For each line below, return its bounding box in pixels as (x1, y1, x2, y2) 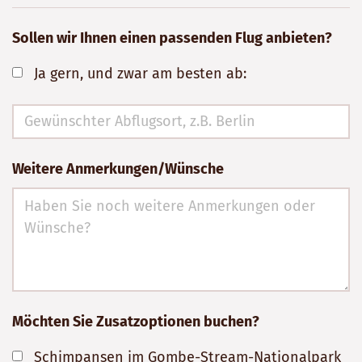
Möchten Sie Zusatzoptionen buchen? (11, 313, 259, 331)
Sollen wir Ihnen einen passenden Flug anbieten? (11, 29, 332, 48)
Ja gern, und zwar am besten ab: (33, 65, 246, 83)
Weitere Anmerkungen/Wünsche (11, 160, 224, 179)
